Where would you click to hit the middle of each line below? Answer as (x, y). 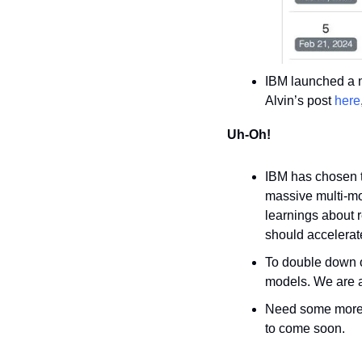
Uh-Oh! (249, 134)
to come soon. (305, 328)
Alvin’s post (300, 100)
